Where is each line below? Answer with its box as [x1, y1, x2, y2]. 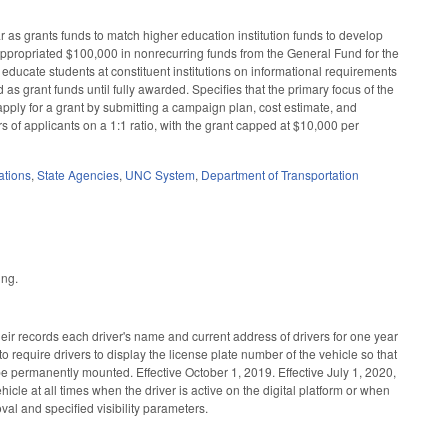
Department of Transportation [201, 166, 360, 184]
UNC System [125, 166, 196, 184]
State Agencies [37, 166, 120, 184]
